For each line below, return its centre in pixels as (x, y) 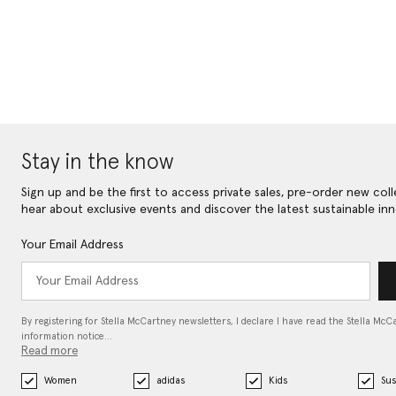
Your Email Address (72, 245)
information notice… (67, 337)
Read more (49, 352)
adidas (170, 381)
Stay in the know (97, 163)
